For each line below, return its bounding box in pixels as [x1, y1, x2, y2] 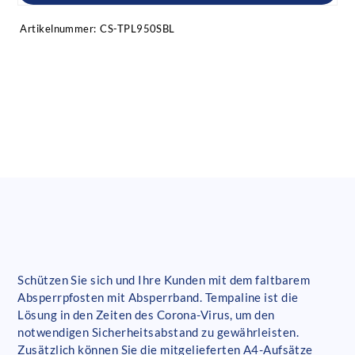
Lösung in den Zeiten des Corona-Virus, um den [17, 307, 275, 322]
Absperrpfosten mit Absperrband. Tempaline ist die [17, 289, 299, 304]
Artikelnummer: [20, 22, 97, 36]
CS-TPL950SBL [100, 22, 175, 36]
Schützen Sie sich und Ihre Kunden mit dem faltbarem [17, 272, 311, 287]
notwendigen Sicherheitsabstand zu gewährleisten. [17, 324, 300, 339]
